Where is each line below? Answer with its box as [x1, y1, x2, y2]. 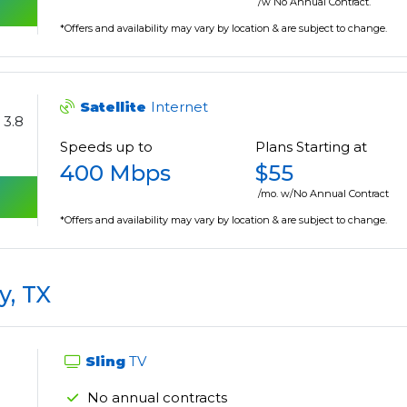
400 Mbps [60, 160, 172, 187]
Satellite [80, 98, 152, 116]
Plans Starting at [255, 138, 368, 156]
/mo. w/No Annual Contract [258, 187, 390, 201]
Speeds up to [60, 138, 154, 156]
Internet [151, 98, 209, 116]
